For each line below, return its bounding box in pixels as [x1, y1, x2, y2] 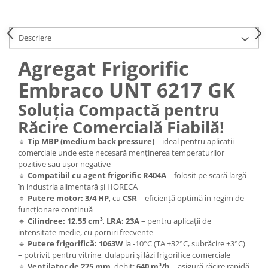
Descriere [19, 32, 51, 43]
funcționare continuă [18, 203, 93, 215]
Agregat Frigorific [18, 54, 189, 82]
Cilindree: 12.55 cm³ [28, 215, 103, 226]
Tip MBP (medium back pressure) [28, 135, 154, 147]
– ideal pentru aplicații [154, 135, 234, 147]
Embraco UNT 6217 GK [18, 76, 240, 103]
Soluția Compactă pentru [18, 98, 220, 121]
